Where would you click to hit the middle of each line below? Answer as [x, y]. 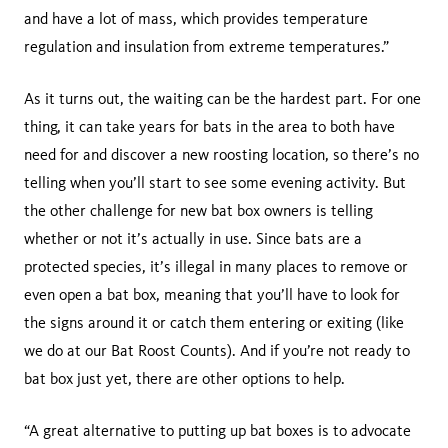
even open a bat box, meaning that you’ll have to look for [212, 294]
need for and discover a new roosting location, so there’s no [221, 154]
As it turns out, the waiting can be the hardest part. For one [222, 98]
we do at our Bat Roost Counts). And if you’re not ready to [217, 350]
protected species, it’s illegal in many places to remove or [216, 266]
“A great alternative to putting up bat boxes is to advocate [217, 430]
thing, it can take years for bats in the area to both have [209, 126]
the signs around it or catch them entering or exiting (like [214, 322]
